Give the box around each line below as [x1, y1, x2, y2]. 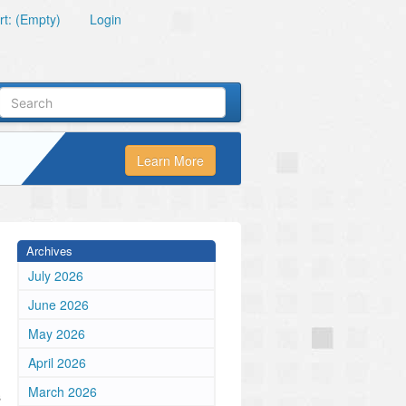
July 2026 [28, 266, 83, 285]
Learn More [137, 151, 204, 170]
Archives [26, 242, 72, 259]
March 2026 [28, 382, 97, 401]
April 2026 [28, 353, 86, 372]
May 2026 [28, 324, 85, 343]
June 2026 [28, 295, 89, 314]
